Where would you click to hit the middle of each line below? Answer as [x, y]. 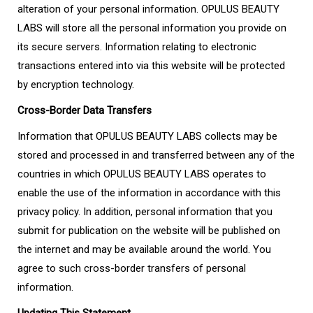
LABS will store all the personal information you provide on [152, 28]
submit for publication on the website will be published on [149, 231]
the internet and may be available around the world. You [144, 249]
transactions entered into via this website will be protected [151, 66]
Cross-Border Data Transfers [85, 110]
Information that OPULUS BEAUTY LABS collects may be [147, 136]
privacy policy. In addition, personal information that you [145, 212]
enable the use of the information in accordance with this [149, 193]
